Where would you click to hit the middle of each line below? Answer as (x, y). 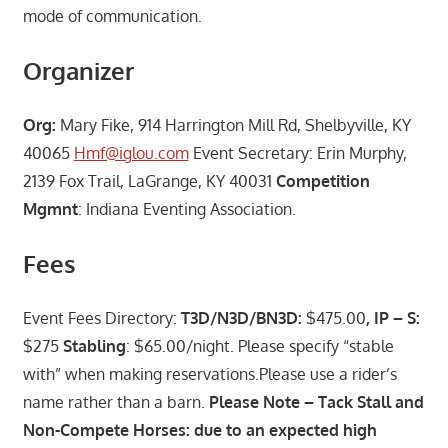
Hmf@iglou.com (131, 152)
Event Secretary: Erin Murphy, (297, 152)
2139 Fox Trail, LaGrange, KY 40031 (149, 180)
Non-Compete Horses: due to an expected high (199, 429)
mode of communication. (112, 15)
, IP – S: (392, 317)
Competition (322, 180)
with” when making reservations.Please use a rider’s (209, 373)
